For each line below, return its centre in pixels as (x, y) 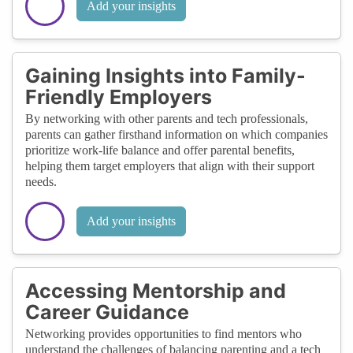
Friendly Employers (119, 97)
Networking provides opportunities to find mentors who (163, 333)
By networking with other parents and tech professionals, (167, 118)
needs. (41, 181)
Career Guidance (107, 312)
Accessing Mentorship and (156, 290)
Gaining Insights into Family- (165, 75)
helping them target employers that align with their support (170, 165)
